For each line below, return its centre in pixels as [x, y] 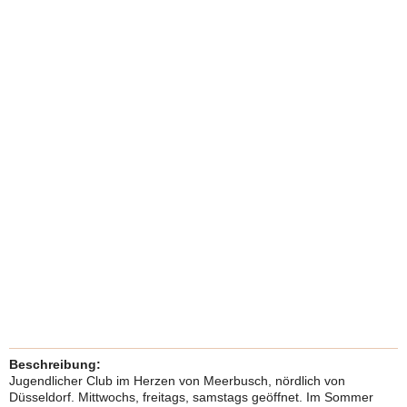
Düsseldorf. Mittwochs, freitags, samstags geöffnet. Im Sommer [191, 397]
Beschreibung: [55, 364]
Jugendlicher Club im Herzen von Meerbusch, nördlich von [177, 381]
